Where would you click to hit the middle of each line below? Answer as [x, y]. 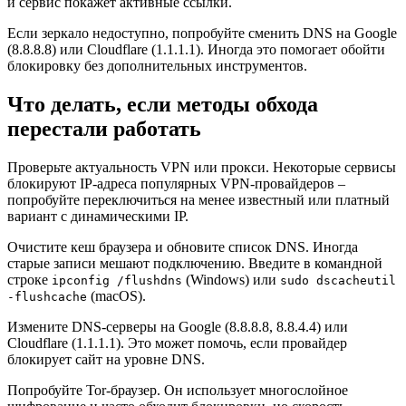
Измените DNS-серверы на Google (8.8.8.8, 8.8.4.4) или [178, 326]
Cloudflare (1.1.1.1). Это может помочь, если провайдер [177, 343]
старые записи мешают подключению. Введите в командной [195, 263]
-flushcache [47, 296]
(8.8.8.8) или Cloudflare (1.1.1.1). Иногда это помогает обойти [196, 49]
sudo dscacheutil [338, 280]
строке [29, 279]
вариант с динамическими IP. [98, 216]
